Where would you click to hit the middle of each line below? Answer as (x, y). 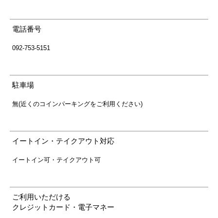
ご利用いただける (41, 197)
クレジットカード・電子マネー (63, 208)
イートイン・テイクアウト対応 (63, 141)
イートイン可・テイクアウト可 (56, 160)
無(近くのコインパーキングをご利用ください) (77, 104)
